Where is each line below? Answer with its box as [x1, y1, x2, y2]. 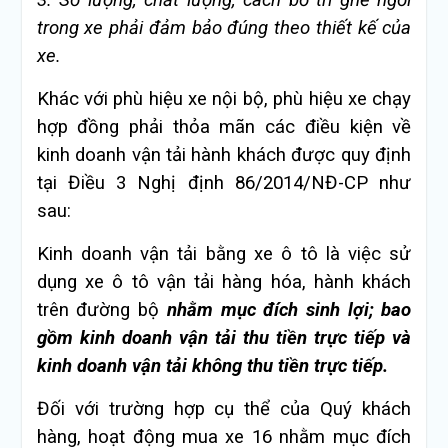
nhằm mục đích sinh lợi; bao [166, 299, 412, 322]
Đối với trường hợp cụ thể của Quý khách [36, 398, 412, 421]
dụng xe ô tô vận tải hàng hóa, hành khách [36, 271, 412, 294]
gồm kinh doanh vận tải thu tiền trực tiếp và [36, 327, 412, 350]
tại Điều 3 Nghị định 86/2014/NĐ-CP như [36, 172, 412, 195]
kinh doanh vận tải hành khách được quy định [36, 144, 412, 167]
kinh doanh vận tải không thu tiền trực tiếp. [36, 355, 388, 378]
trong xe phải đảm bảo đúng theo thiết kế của [36, 17, 412, 40]
